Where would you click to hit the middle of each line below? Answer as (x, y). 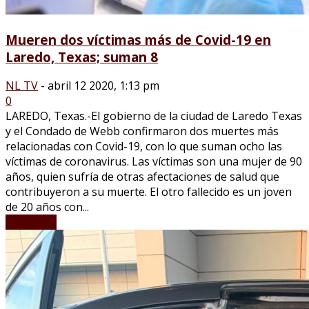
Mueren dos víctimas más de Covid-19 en (138, 39)
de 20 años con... (47, 207)
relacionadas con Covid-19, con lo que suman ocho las (144, 147)
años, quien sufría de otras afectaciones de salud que (142, 177)
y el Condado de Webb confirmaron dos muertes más (142, 131)
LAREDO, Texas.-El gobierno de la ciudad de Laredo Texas (154, 116)
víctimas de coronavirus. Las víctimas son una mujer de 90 (154, 162)
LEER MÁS (31, 222)
